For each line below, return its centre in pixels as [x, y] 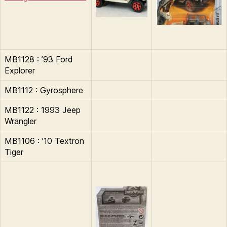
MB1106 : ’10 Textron [44, 141]
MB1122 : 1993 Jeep [43, 110]
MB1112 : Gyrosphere [44, 90]
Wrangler [21, 121]
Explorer [20, 70]
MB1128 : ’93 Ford [39, 59]
